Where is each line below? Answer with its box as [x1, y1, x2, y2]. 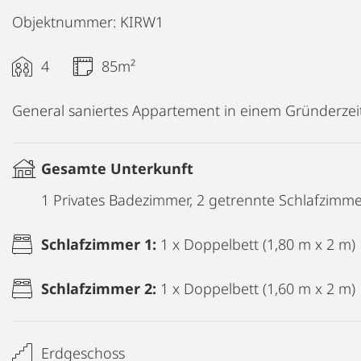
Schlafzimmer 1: [41, 234, 160, 254]
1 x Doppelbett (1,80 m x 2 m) [160, 234, 355, 254]
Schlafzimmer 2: [41, 278, 160, 298]
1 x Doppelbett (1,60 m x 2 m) [160, 278, 355, 298]
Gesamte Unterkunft [41, 158, 193, 178]
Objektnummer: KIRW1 [12, 11, 164, 31]
